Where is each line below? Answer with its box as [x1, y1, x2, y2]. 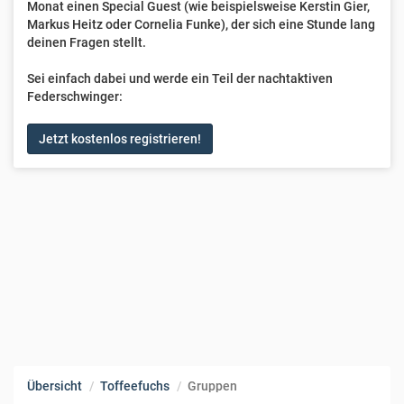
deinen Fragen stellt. [27, 35, 146, 50]
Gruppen [188, 379, 237, 393]
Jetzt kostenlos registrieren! [39, 132, 201, 146]
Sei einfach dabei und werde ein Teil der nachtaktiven [27, 71, 333, 86]
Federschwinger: [27, 89, 123, 104]
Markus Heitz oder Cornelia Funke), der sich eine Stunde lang [27, 17, 375, 32]
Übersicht [27, 379, 82, 393]
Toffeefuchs [100, 379, 170, 393]
